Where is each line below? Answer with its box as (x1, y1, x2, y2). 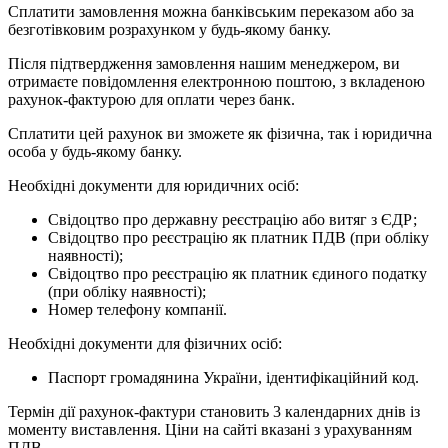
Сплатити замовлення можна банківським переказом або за (8, 2, 414, 20)
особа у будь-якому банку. (8, 142, 182, 160)
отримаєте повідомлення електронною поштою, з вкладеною (8, 72, 425, 90)
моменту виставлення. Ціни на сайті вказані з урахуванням (8, 420, 412, 438)
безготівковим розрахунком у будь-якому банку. (8, 20, 331, 38)
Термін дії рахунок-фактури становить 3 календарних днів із (8, 402, 420, 420)
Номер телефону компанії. (48, 300, 227, 318)
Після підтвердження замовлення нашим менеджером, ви (8, 54, 400, 72)
